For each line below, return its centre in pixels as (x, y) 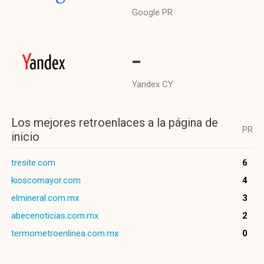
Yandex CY (153, 84)
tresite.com (33, 163)
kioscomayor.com (46, 180)
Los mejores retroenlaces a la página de (115, 123)
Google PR (152, 12)
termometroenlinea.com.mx (65, 233)
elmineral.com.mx (45, 198)
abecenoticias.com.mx (55, 216)
